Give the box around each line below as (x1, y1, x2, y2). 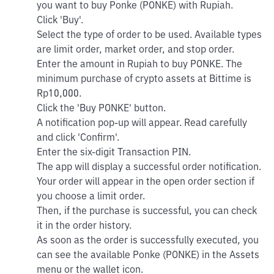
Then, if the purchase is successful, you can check (37, 207, 257, 217)
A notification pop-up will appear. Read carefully (37, 119, 247, 128)
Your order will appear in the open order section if (37, 177, 254, 187)
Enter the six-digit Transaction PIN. (37, 148, 191, 158)
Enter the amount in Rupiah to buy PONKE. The (37, 60, 242, 70)
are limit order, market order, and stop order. (37, 45, 234, 55)
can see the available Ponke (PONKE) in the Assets (37, 251, 259, 261)
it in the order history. (37, 221, 131, 231)
